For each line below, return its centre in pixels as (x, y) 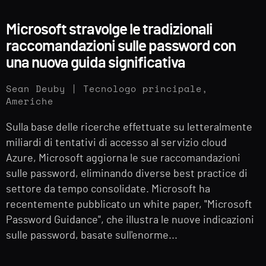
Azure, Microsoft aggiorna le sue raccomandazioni (123, 158)
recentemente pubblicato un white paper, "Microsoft (129, 205)
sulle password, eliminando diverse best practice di (127, 174)
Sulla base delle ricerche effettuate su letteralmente (129, 127)
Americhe (30, 102)
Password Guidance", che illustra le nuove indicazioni (130, 220)
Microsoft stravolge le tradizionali (109, 29)
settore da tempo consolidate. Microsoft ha (108, 189)
